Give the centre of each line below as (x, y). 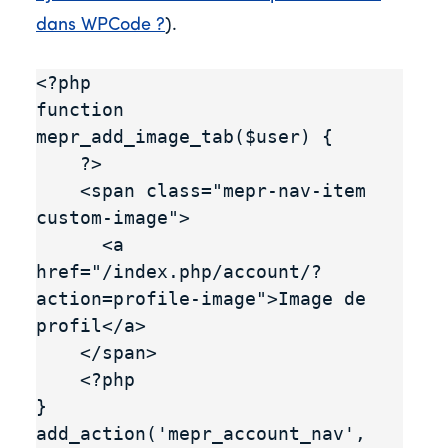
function (80, 109)
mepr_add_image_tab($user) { (184, 136)
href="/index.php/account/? (179, 271)
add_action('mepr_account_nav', (201, 433)
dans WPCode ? (100, 25)
